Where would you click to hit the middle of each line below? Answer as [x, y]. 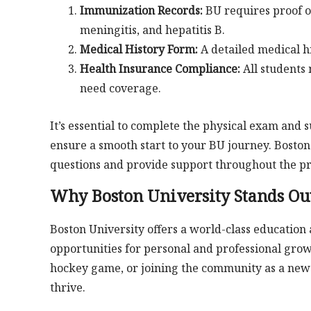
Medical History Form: [138, 49]
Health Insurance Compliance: [160, 68]
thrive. [68, 287]
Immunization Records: [141, 10]
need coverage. [120, 88]
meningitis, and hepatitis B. [152, 30]
